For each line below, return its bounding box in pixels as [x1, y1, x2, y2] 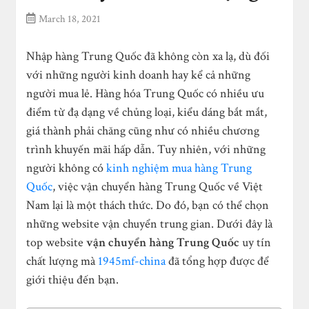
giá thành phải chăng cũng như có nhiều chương [26, 123, 260, 139]
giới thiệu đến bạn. [26, 272, 119, 288]
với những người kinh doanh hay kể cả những [26, 67, 251, 83]
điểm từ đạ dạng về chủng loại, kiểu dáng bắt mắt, [26, 104, 268, 120]
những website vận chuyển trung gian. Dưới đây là [26, 216, 273, 232]
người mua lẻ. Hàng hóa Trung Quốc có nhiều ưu [26, 86, 265, 101]
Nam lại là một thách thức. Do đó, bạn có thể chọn [26, 197, 270, 213]
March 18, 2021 [39, 12, 101, 26]
